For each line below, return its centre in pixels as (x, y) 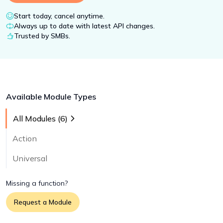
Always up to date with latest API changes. (84, 26)
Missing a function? (37, 183)
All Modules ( (37, 118)
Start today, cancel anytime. (59, 16)
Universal (30, 158)
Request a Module (43, 202)
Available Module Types (51, 97)
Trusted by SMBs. (42, 36)
